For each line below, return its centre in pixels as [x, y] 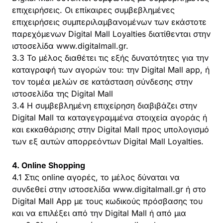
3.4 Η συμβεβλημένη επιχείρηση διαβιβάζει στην [105, 106]
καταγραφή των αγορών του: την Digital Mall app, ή [111, 70]
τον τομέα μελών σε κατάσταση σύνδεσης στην [102, 82]
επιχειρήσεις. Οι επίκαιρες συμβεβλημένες [93, 10]
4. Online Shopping [49, 165]
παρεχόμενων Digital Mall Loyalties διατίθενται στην [111, 34]
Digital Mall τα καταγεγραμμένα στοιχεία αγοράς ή [110, 117]
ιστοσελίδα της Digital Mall [62, 94]
